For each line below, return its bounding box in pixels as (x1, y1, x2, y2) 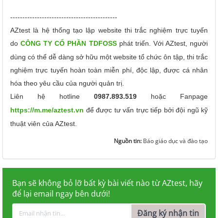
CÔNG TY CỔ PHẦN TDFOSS (20, 39, 117, 47)
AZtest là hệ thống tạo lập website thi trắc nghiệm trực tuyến (10, 26, 208, 34)
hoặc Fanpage (151, 92, 208, 100)
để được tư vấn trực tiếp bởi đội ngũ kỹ (86, 106, 208, 114)
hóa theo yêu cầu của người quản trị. (10, 79, 124, 87)
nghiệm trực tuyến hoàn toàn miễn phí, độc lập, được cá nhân (10, 66, 208, 74)
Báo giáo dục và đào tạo (143, 137, 208, 145)
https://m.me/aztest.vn (10, 106, 84, 114)
